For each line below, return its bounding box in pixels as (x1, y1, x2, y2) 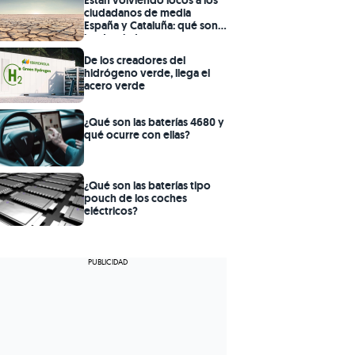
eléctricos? (84, 203, 138, 218)
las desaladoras (84, 31, 159, 46)
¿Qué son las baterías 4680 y (84, 114, 224, 129)
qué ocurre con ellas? (84, 127, 190, 142)
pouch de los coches (84, 190, 187, 205)
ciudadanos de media (84, 6, 191, 21)
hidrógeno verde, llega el (84, 65, 210, 80)
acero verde (84, 78, 145, 93)
